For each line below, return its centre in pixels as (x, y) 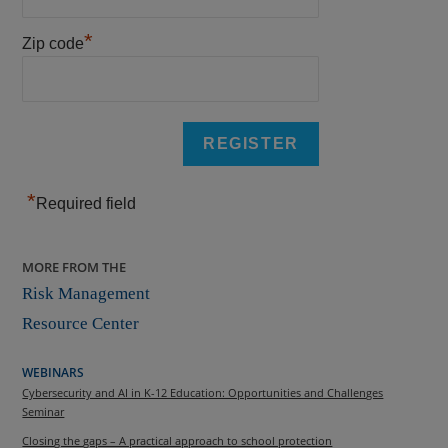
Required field (86, 203)
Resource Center (81, 323)
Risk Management (86, 293)
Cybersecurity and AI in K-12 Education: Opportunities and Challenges (203, 392)
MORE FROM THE (74, 266)
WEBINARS (53, 371)
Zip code (53, 43)
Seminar (43, 411)
